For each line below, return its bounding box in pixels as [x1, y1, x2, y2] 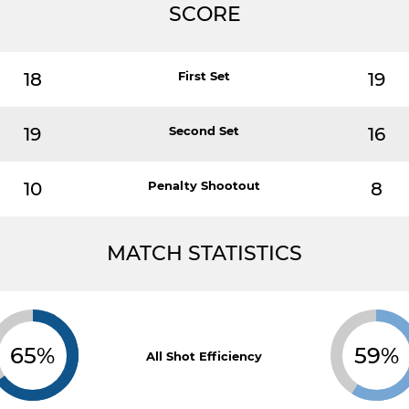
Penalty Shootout [148, 178, 261, 193]
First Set [178, 68, 231, 83]
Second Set [169, 123, 240, 138]
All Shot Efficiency [146, 349, 263, 363]
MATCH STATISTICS [107, 241, 302, 266]
